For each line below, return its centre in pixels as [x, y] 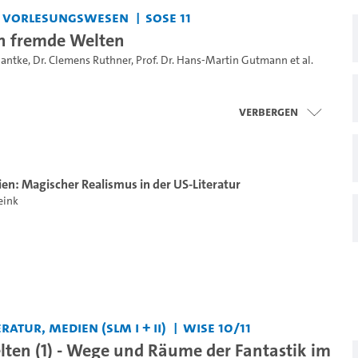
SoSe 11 [169, 17]
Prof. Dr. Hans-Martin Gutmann [211, 60]
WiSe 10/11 [217, 327]
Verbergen [269, 111]
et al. [300, 60]
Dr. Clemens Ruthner [82, 60]
